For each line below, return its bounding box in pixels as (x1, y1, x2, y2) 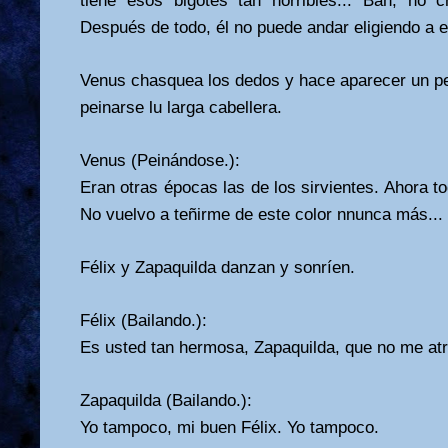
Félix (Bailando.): (80, 310, 207, 330)
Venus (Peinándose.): (80, 150, 240, 170)
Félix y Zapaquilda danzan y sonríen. (80, 257, 355, 277)
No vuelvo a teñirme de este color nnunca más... (80, 204, 443, 224)
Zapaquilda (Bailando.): (80, 390, 252, 410)
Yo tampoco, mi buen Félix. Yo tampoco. (80, 417, 379, 437)
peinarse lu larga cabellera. (80, 97, 282, 117)
